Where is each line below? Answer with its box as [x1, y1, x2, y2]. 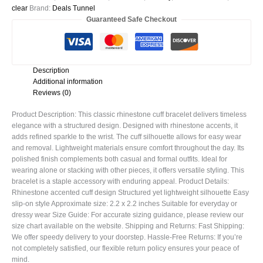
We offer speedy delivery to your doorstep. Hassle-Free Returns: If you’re [12, 233, 242, 242]
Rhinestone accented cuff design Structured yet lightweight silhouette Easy [12, 188, 249, 197]
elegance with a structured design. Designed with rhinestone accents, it [12, 122, 238, 130]
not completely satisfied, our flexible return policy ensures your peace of [12, 244, 239, 253]
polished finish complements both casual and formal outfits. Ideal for [12, 155, 227, 164]
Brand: [29, 4, 52, 13]
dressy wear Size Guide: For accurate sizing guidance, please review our [12, 211, 244, 220]
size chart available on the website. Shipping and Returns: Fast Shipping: [12, 222, 244, 231]
